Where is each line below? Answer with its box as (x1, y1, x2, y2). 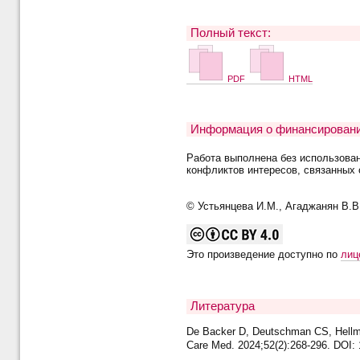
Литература (190, 300, 255, 313)
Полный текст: (190, 26, 271, 39)
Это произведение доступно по (186, 248, 341, 261)
